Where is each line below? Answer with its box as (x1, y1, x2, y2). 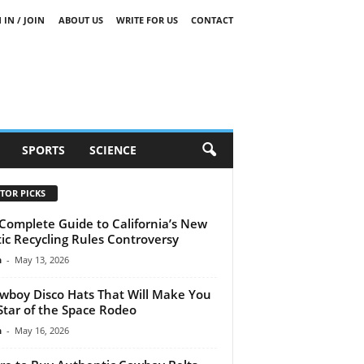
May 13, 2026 (14, 253, 69, 266)
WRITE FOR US (115, 14, 178, 26)
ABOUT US (58, 14, 103, 26)
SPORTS (21, 142, 65, 158)
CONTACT (190, 14, 233, 26)
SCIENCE (89, 142, 136, 158)
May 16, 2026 (14, 323, 69, 336)
